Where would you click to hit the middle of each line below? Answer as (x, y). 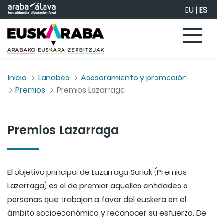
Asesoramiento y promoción (134, 78)
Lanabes (54, 78)
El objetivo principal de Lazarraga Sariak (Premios (97, 172)
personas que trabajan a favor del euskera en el (97, 199)
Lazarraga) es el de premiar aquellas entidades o (98, 186)
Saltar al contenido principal (55, 9)
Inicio (17, 78)
